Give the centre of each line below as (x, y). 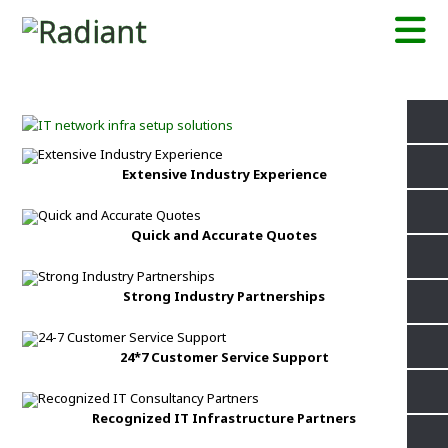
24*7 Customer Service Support (224, 357)
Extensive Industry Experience (224, 174)
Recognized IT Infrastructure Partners (224, 418)
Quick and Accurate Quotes (224, 235)
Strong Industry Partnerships (224, 296)
